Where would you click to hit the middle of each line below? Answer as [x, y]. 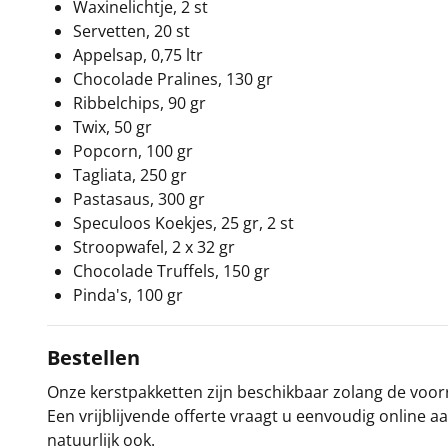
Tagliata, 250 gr [130, 174]
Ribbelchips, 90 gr [139, 102]
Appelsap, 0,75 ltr [138, 54]
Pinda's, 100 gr [128, 294]
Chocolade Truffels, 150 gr [171, 270]
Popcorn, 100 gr [133, 150]
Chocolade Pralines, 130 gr [173, 78]
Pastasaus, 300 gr [139, 198]
